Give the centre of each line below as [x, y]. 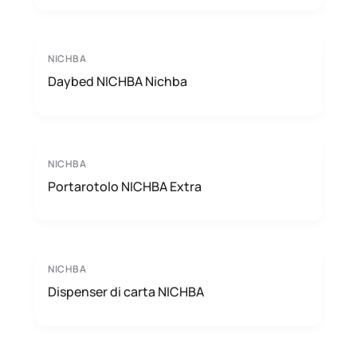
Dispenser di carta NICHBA [126, 292]
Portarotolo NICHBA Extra [125, 186]
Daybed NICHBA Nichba [118, 81]
